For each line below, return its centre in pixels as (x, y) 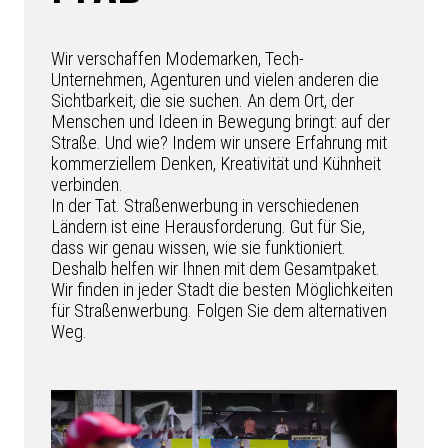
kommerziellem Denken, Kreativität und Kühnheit (215, 164)
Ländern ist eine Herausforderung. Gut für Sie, (207, 227)
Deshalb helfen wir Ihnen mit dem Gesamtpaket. (215, 269)
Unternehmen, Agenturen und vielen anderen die (214, 80)
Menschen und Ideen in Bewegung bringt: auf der (220, 122)
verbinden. (86, 185)
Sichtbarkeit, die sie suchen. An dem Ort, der (202, 101)
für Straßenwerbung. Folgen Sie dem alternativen (218, 311)
